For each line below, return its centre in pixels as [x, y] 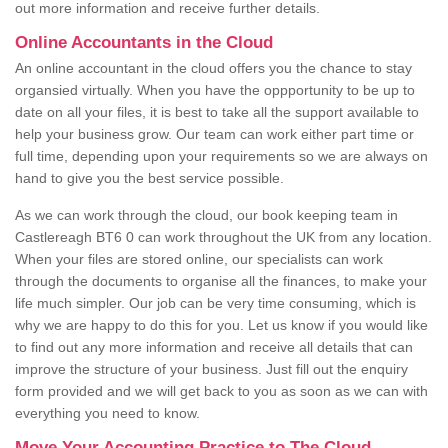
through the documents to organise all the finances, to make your [221, 281]
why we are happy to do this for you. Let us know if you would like [221, 325]
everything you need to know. [109, 413]
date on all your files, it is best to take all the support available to [217, 112]
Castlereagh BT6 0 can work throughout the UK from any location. [223, 237]
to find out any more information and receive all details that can [214, 347]
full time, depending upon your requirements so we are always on [221, 156]
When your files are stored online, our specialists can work [199, 259]
